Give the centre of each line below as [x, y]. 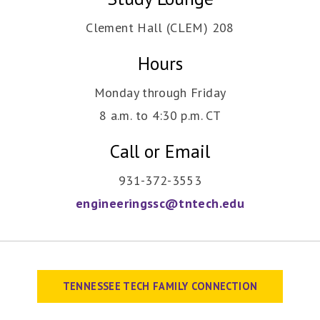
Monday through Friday [160, 93]
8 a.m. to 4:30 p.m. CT [160, 116]
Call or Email [160, 151]
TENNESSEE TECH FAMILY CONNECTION [160, 286]
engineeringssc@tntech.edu [160, 204]
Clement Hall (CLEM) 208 [160, 28]
